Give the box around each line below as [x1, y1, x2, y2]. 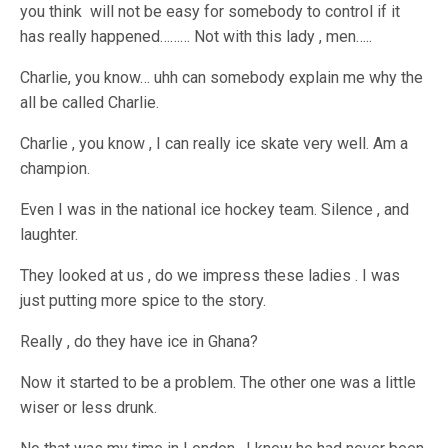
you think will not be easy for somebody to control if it [20, 2, 401, 22]
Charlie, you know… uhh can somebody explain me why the [20, 68, 424, 88]
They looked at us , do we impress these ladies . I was [20, 266, 401, 286]
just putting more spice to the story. [20, 291, 267, 311]
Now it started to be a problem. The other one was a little [20, 373, 417, 393]
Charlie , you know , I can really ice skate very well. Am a [20, 134, 409, 154]
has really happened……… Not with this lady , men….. [20, 27, 373, 47]
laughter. [20, 225, 78, 245]
